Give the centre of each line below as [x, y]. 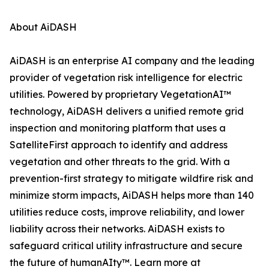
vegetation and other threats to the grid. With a [120, 162]
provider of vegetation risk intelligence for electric [126, 78]
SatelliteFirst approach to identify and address [119, 145]
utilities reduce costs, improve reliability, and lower [127, 212]
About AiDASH [43, 27]
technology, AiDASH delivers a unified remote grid [127, 111]
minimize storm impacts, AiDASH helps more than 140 [132, 195]
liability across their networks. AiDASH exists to [117, 229]
